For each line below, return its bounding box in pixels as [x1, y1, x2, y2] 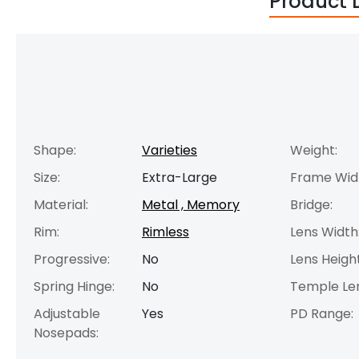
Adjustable [34, 304, 100, 323]
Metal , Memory [142, 195, 240, 214]
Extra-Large [142, 167, 217, 187]
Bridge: [290, 195, 333, 214]
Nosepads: [34, 323, 99, 342]
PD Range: [290, 304, 353, 323]
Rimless [142, 222, 189, 241]
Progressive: [34, 249, 110, 268]
